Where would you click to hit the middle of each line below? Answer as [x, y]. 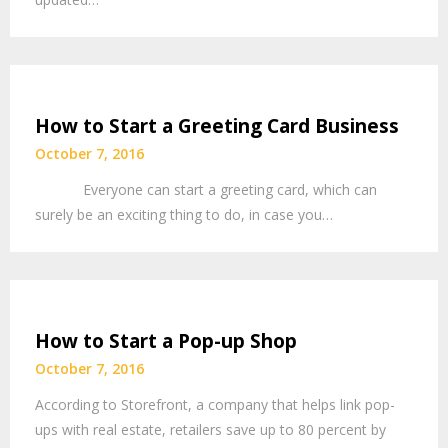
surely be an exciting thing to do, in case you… [184, 214]
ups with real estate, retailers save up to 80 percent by [210, 429]
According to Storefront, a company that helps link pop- [215, 404]
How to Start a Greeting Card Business [217, 125]
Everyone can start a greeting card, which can [206, 189]
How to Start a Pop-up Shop [166, 340]
